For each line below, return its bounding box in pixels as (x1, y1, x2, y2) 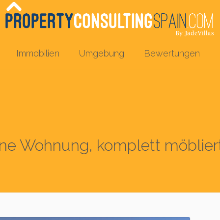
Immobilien (16, 48, 60, 58)
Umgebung (79, 48, 125, 58)
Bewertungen (144, 48, 200, 58)
